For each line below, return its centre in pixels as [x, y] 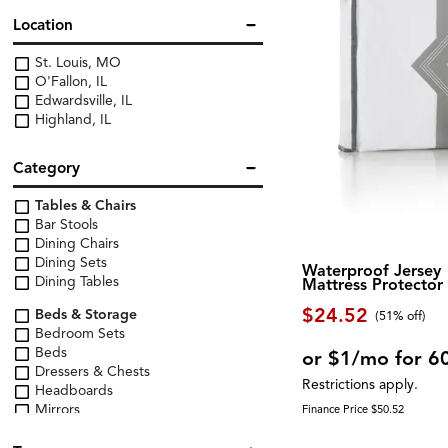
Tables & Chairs [84, 206]
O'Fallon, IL [69, 82]
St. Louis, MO [76, 63]
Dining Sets [69, 263]
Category [47, 168]
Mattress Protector [373, 285]
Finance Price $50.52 [353, 408]
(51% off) [400, 315]
